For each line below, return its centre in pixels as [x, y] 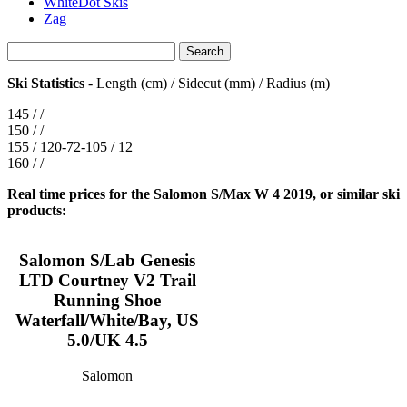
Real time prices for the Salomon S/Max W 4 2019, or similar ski [203, 194]
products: [37, 211]
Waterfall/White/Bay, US [107, 320]
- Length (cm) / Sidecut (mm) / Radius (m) [207, 84]
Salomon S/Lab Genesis [107, 260]
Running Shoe [107, 300]
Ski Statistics [46, 84]
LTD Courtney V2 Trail [107, 280]
